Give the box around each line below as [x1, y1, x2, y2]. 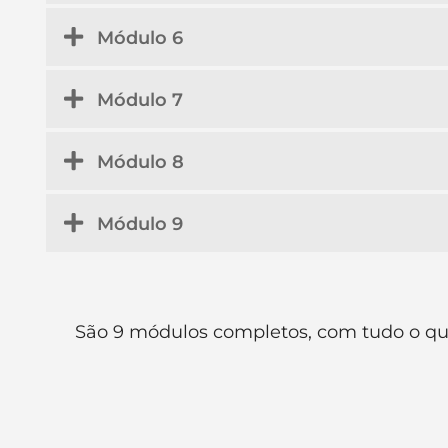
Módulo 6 [97, 26, 183, 49]
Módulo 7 [97, 88, 183, 111]
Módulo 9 [97, 212, 183, 235]
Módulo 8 [97, 150, 184, 173]
